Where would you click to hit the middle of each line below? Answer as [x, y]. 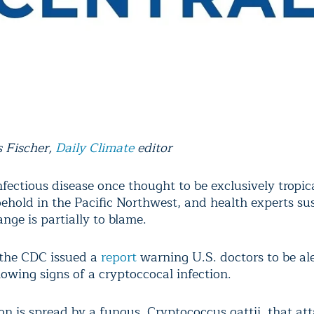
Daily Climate [95, 148]
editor [153, 148]
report [119, 258]
